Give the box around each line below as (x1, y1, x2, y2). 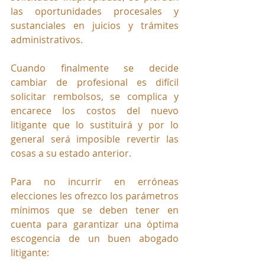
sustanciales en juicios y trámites (11, 19, 179, 33)
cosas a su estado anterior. (11, 147, 131, 160)
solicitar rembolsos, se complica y (11, 90, 179, 104)
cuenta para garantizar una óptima (11, 218, 179, 231)
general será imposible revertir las (11, 132, 179, 146)
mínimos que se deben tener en (11, 203, 179, 217)
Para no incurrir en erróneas (11, 175, 179, 189)
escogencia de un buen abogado (11, 232, 179, 245)
